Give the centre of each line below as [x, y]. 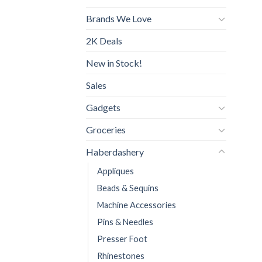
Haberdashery [115, 152]
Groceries [106, 130]
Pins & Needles [125, 222]
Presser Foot [122, 239]
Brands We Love [119, 19]
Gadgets [103, 108]
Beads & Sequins [128, 188]
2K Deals [104, 41]
